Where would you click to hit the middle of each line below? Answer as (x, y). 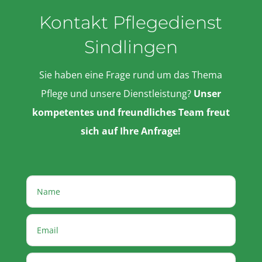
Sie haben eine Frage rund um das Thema (131, 75)
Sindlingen (131, 47)
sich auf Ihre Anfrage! (131, 131)
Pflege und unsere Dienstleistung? (117, 93)
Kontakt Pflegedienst (131, 22)
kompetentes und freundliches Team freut (131, 112)
